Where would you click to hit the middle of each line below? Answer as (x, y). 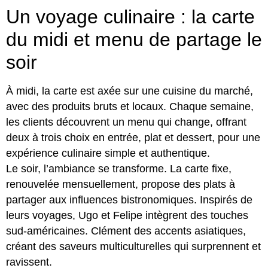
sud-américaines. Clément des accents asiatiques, (126, 231)
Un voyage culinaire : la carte (130, 17)
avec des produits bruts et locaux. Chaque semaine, (130, 106)
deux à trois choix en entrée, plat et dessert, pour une (133, 138)
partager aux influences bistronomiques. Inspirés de (129, 200)
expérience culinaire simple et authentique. (108, 153)
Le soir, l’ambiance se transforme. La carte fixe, (119, 169)
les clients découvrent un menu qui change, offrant (126, 122)
